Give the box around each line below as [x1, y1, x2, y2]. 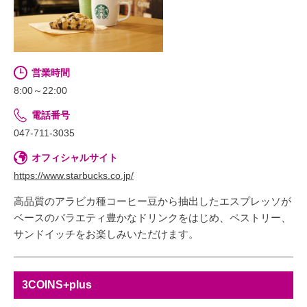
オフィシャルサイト [32, 151, 118, 163]
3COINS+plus [22, 278, 92, 291]
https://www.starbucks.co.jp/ [14, 169, 134, 181]
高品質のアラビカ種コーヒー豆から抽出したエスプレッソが [14, 195, 291, 207]
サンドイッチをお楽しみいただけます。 [14, 228, 199, 240]
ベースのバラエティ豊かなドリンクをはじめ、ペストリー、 [14, 211, 291, 223]
